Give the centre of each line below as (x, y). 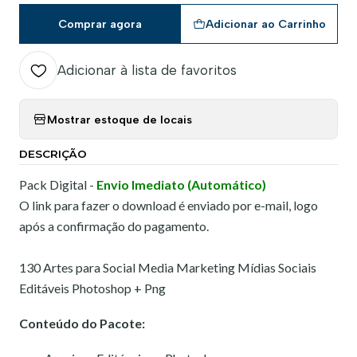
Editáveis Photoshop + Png (92, 288)
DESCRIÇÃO (53, 154)
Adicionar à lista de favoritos (147, 70)
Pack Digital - (58, 184)
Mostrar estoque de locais (120, 119)
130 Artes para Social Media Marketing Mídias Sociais (168, 267)
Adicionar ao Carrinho (265, 24)
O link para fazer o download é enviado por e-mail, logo (169, 205)
